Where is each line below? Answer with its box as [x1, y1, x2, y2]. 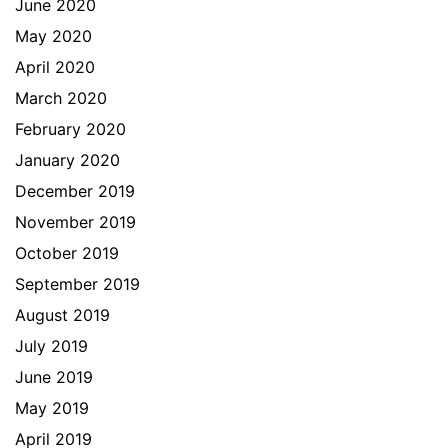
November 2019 [15, 212, 136, 232]
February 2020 [15, 119, 126, 139]
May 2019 [15, 398, 89, 418]
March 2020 [15, 88, 107, 108]
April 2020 [15, 57, 95, 77]
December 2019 [15, 181, 135, 201]
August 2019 [15, 305, 110, 325]
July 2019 [15, 336, 88, 356]
